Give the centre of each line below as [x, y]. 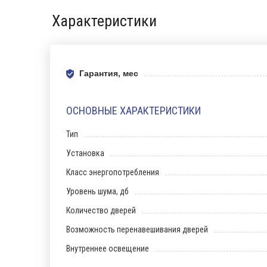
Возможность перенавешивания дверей [137, 229]
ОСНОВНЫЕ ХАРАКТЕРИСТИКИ [133, 111]
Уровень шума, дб [97, 191]
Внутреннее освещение [108, 249]
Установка [85, 153]
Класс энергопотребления [113, 172]
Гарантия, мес [109, 73]
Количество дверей [101, 210]
